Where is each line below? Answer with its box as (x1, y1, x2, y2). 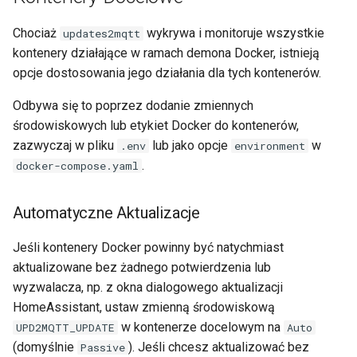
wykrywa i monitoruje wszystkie (143, 25, 324, 41)
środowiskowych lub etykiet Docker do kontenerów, (13, 117, 299, 133)
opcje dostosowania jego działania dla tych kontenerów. (13, 65, 321, 80)
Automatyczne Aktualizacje (13, 202, 200, 222)
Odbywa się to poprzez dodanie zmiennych (13, 97, 253, 113)
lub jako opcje (149, 137, 231, 153)
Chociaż (13, 25, 60, 41)
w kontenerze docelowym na (118, 319, 284, 335)
